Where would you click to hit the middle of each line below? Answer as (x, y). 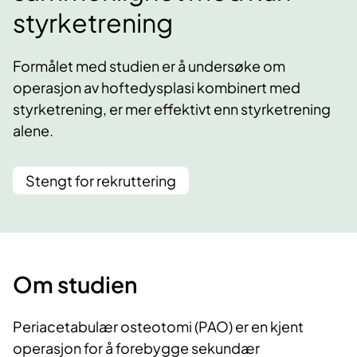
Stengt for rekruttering (101, 181)
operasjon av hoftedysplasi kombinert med (157, 88)
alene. (33, 131)
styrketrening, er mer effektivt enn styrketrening (172, 109)
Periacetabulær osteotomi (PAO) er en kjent (158, 327)
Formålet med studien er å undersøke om (149, 66)
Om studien (75, 284)
